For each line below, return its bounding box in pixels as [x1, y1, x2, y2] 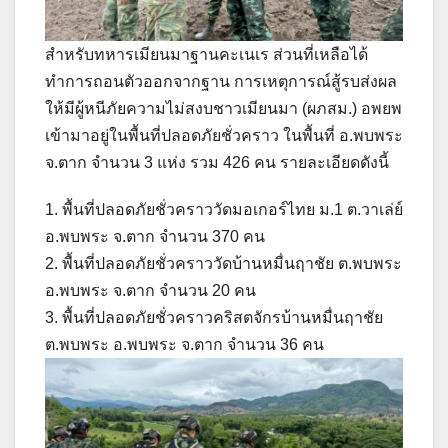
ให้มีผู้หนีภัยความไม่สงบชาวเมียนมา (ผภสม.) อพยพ [45, 99, 402, 117]
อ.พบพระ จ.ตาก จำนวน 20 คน [45, 281, 256, 299]
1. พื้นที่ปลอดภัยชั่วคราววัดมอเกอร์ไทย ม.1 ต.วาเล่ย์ [45, 200, 403, 218]
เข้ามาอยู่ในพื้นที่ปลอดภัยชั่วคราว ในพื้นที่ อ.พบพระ [45, 126, 403, 144]
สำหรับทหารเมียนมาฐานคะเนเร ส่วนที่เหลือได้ [45, 45, 368, 63]
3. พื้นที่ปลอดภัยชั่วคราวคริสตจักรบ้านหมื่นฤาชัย [45, 308, 383, 326]
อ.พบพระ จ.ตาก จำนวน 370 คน [45, 227, 265, 245]
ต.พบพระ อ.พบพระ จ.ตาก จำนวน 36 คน [45, 335, 324, 353]
